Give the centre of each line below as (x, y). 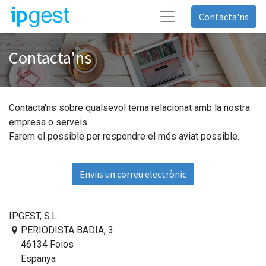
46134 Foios (47, 244)
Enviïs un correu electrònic (133, 174)
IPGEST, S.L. (34, 216)
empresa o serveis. (49, 122)
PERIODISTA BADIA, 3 (67, 230)
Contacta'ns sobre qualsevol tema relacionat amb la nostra (129, 108)
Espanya (38, 259)
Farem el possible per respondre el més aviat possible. (124, 136)
